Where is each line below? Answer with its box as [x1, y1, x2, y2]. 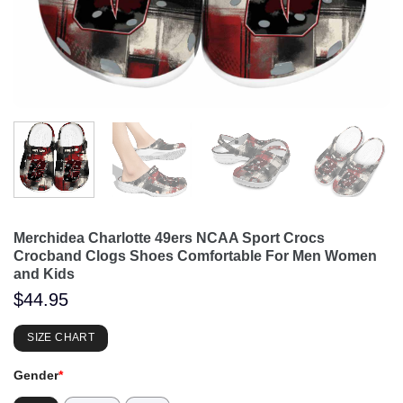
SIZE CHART [27, 331, 94, 345]
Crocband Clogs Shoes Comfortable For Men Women [13, 247, 377, 264]
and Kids [13, 265, 75, 282]
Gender [13, 368, 58, 383]
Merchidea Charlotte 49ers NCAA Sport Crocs [13, 229, 325, 246]
